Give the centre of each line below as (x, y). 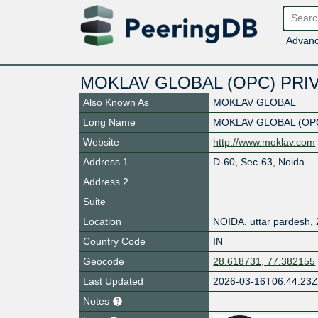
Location (102, 221)
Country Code (114, 241)
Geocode (104, 261)
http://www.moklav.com (264, 142)
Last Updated (113, 281)
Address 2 (106, 181)
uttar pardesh (280, 221)
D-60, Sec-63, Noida (259, 161)
